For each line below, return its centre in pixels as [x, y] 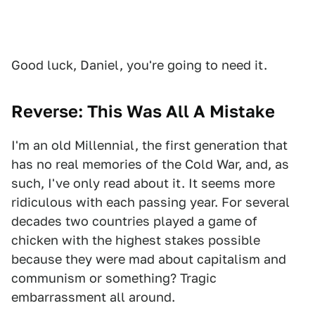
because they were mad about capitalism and [149, 259]
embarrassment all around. [93, 297]
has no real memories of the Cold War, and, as [150, 164]
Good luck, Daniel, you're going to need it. [139, 65]
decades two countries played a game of [134, 221]
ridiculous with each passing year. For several [150, 202]
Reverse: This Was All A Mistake [143, 111]
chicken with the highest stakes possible [136, 240]
